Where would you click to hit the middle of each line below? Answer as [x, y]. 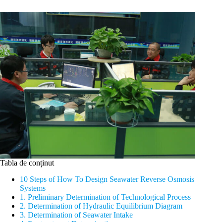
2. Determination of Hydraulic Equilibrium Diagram [101, 206]
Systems [33, 188]
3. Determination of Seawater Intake [76, 215]
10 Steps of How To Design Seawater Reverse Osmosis [107, 179]
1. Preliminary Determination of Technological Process [105, 197]
